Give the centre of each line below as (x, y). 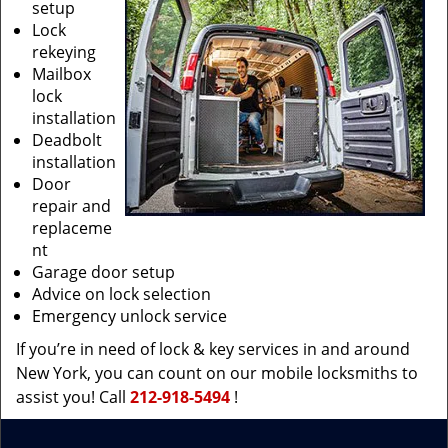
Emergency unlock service (129, 316)
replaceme (72, 228)
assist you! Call (73, 397)
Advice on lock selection (121, 294)
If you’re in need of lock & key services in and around (213, 349)
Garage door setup (103, 272)
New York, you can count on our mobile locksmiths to (217, 373)
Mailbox (61, 74)
